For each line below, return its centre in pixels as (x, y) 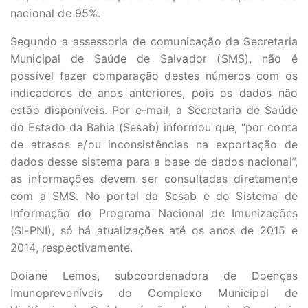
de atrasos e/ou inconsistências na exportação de (154, 144)
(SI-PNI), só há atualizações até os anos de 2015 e (154, 230)
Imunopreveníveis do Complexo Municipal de (154, 293)
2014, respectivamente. (72, 247)
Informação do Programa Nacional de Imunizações (154, 213)
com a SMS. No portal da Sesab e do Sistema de (154, 196)
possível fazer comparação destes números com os (154, 76)
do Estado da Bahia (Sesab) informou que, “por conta (154, 127)
